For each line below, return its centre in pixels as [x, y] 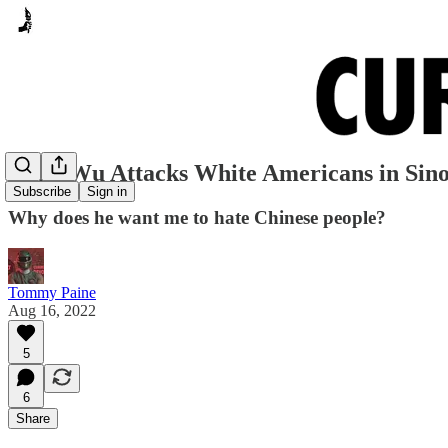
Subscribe [42, 192]
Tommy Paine [52, 292]
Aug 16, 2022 [52, 310]
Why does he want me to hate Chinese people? [197, 217]
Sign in [107, 192]
